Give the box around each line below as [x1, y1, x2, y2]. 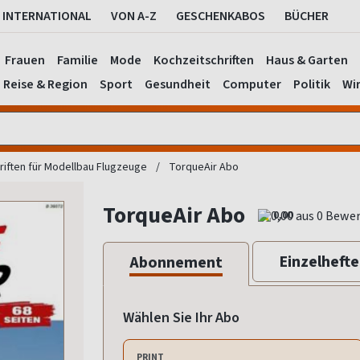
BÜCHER [284, 7, 329, 24]
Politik [292, 76, 330, 92]
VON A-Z [111, 7, 157, 24]
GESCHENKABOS [176, 7, 265, 24]
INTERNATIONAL [2, 7, 92, 24]
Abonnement [129, 252, 223, 274]
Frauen [5, 51, 45, 68]
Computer [222, 76, 281, 92]
